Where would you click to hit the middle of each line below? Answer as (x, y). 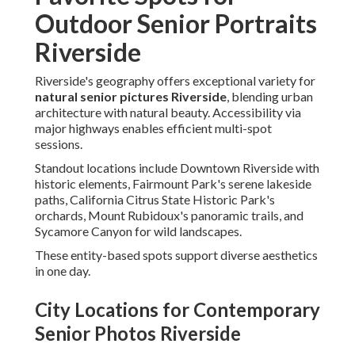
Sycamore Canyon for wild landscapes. (138, 231)
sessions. (59, 144)
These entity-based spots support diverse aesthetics (176, 255)
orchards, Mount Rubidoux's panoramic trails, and (169, 216)
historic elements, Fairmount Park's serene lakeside (173, 184)
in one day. (63, 271)
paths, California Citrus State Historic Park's (155, 200)
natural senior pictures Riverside (131, 97)
